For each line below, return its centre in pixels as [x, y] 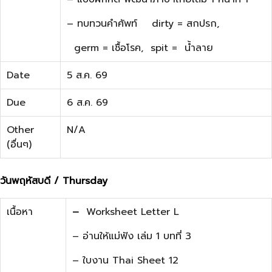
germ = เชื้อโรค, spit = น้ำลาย [140, 48]
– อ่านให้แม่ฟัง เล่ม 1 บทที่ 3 [132, 236]
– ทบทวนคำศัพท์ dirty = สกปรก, [143, 23]
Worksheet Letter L [129, 212]
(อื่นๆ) [19, 144]
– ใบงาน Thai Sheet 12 [125, 260]
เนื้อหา [20, 212]
